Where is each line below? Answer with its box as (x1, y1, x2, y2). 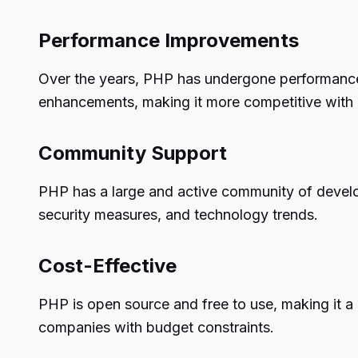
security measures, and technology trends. (38, 206, 318, 223)
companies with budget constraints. (38, 319, 274, 336)
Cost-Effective (38, 254, 177, 277)
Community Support (38, 141, 227, 165)
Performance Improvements (38, 29, 299, 52)
